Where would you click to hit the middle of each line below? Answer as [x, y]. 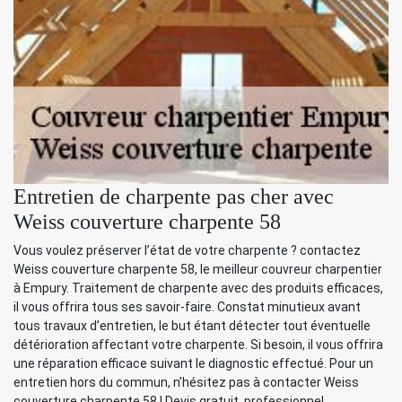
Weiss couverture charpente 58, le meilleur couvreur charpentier [198, 270]
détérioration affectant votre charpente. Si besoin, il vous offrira [198, 345]
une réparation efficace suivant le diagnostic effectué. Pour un [193, 364]
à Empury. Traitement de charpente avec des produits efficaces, [198, 288]
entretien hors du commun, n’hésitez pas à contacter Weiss [186, 383]
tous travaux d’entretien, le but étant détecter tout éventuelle [192, 326]
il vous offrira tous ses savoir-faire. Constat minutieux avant [187, 307]
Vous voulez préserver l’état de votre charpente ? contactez [187, 251]
